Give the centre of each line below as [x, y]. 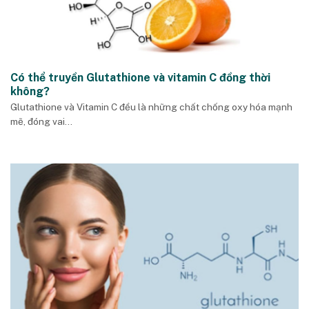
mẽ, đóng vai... [41, 122]
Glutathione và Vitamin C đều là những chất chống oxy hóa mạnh [151, 107]
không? [30, 92]
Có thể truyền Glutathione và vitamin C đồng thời [140, 78]
